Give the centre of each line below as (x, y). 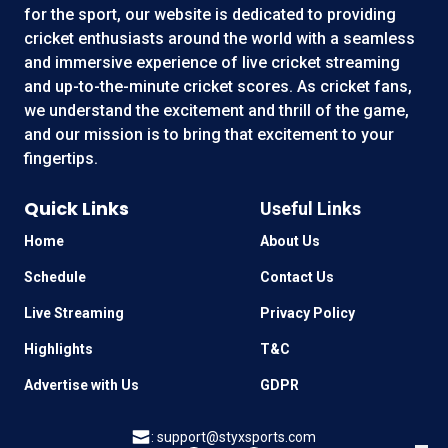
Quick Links (76, 208)
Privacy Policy (307, 312)
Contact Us (296, 276)
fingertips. (61, 158)
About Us (289, 240)
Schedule (55, 276)
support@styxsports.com (237, 436)
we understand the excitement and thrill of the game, (216, 110)
